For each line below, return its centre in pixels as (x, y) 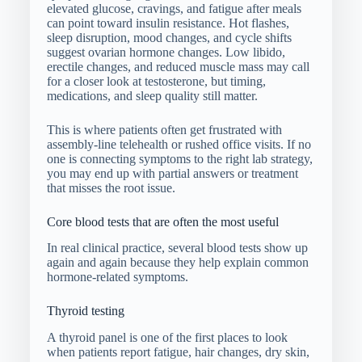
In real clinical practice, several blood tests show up (177, 248)
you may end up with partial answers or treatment (172, 173)
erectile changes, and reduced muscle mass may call (178, 66)
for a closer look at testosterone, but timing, (156, 81)
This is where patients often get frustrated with (164, 129)
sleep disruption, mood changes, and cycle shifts (169, 37)
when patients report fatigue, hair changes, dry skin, (178, 352)
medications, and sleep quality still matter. (152, 95)
